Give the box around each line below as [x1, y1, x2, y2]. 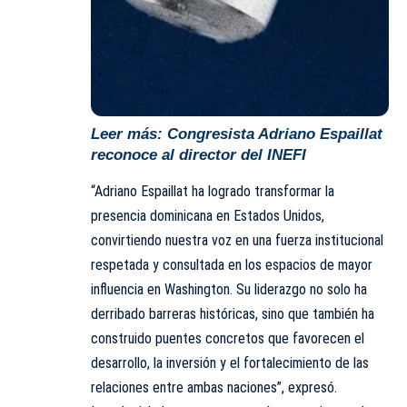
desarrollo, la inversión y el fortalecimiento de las [91, 354, 369, 372]
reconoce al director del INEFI [91, 145, 306, 164]
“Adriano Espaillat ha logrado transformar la [91, 183, 334, 201]
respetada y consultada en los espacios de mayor [91, 256, 372, 274]
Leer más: [91, 124, 167, 143]
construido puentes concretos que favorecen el [91, 330, 364, 348]
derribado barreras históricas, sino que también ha [91, 305, 374, 323]
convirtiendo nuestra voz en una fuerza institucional [91, 232, 383, 250]
